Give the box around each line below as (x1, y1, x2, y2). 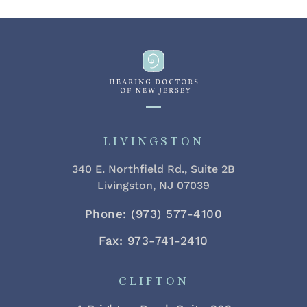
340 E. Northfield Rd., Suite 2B (72, 162, 235, 175)
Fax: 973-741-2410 (99, 233, 208, 247)
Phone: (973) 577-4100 (84, 206, 223, 221)
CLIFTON (118, 273, 189, 288)
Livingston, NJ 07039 (97, 178, 210, 192)
